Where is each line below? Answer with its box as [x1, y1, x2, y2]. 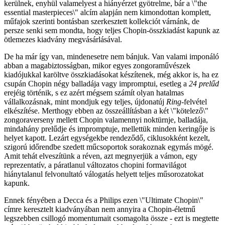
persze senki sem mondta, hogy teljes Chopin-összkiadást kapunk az [4, 26, 219, 35]
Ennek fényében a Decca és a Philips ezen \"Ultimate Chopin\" [4, 196, 203, 205]
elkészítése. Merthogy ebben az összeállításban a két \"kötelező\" [4, 106, 208, 116]
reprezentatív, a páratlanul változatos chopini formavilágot [4, 161, 186, 170]
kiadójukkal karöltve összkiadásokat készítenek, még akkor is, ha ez [4, 70, 218, 79]
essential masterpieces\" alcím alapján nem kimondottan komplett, [4, 8, 211, 17]
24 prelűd [189, 79, 219, 88]
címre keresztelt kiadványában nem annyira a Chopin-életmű [4, 205, 195, 214]
